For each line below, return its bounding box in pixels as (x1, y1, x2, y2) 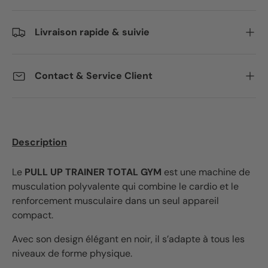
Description (12, 135, 67, 148)
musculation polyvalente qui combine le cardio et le (12, 179, 239, 193)
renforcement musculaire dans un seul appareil (12, 194, 219, 207)
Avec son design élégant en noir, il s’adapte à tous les (12, 232, 245, 245)
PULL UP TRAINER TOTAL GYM (25, 165, 162, 178)
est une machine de (162, 165, 250, 178)
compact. (12, 208, 56, 221)
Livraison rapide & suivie (35, 26, 150, 39)
